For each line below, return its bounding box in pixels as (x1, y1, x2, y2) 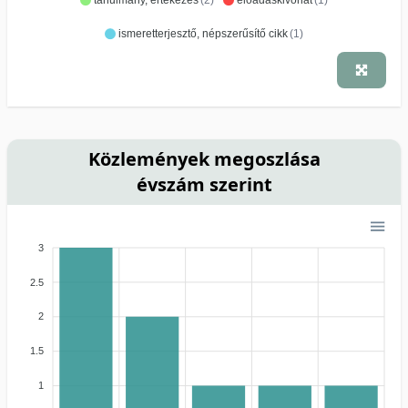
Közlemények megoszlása (87, 146, 321, 171)
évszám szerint (136, 171, 272, 197)
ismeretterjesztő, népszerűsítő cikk (118, 27, 288, 41)
